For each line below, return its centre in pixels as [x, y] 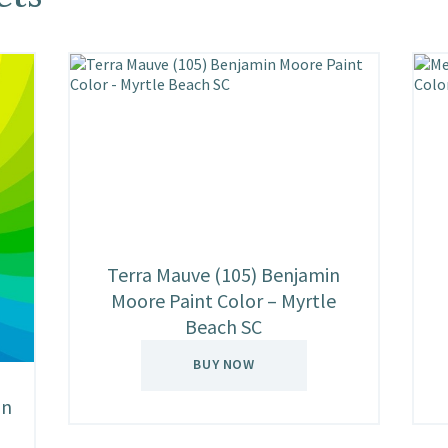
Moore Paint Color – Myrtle [224, 301]
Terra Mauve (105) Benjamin [224, 275]
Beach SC [224, 327]
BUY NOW [224, 364]
